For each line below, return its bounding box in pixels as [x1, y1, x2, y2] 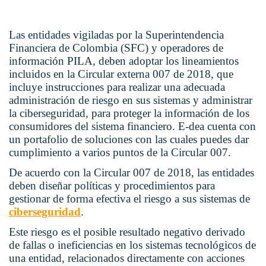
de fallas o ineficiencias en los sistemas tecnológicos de [9, 239, 256, 252]
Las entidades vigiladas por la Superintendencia [9, 28, 224, 42]
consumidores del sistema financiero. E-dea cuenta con [9, 120, 256, 133]
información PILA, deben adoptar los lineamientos [9, 55, 239, 68]
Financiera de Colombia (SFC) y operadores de [9, 42, 223, 55]
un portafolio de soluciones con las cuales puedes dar [9, 133, 249, 146]
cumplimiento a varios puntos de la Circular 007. [9, 146, 231, 159]
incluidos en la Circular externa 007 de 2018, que [9, 68, 233, 81]
